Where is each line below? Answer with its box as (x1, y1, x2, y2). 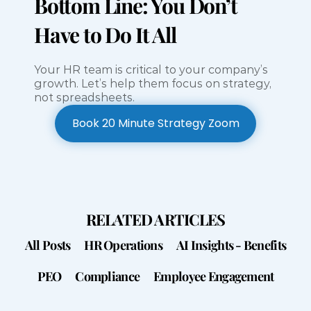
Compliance (75, 268, 140, 285)
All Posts (24, 237, 71, 254)
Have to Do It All (34, 21, 176, 49)
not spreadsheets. (34, 91, 135, 105)
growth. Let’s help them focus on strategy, (34, 77, 271, 91)
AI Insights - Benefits (176, 237, 287, 254)
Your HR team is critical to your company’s (34, 63, 268, 77)
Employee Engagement (153, 268, 274, 285)
